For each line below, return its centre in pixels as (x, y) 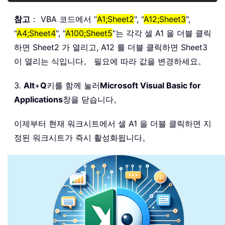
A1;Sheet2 (116, 19)
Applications (38, 99)
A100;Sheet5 (89, 33)
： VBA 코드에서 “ (64, 19)
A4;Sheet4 (36, 33)
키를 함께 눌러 (73, 85)
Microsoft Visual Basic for (150, 85)
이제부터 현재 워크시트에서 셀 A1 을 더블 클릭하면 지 (113, 123)
